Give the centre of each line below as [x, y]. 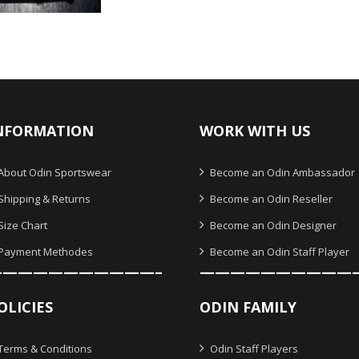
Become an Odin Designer [272, 226]
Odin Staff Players [253, 349]
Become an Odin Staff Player [278, 252]
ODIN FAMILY [248, 307]
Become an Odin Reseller [270, 199]
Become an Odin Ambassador [281, 173]
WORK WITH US [255, 131]
